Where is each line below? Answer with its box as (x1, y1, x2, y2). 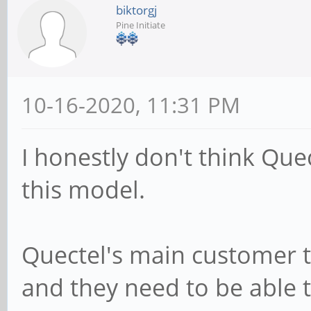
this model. (22, 174, 145, 206)
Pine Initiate (116, 19, 165, 32)
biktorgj (116, 2, 157, 19)
